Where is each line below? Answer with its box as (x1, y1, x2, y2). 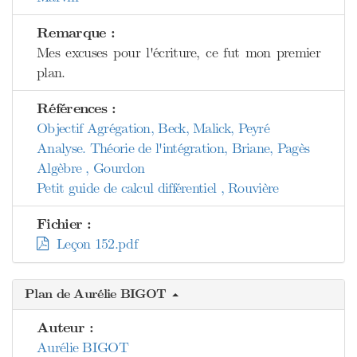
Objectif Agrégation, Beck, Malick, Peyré (37, 120, 269, 137)
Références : (37, 100, 116, 118)
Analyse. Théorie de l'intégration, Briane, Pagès (37, 139, 310, 157)
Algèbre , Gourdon (37, 159, 145, 177)
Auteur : (37, 319, 94, 337)
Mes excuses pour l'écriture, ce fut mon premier (37, 44, 320, 61)
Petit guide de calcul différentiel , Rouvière (37, 179, 279, 197)
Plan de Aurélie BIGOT (25, 286, 171, 302)
